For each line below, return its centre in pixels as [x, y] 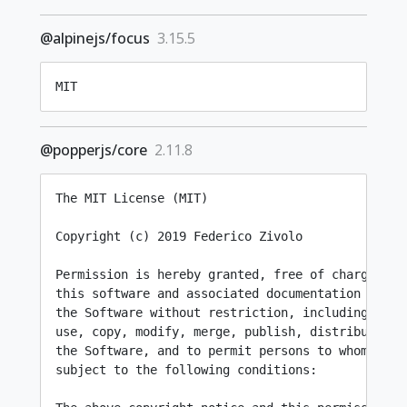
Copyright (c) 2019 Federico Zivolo [179, 236]
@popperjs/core [94, 150]
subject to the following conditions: [186, 370]
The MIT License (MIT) [132, 198]
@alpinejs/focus [95, 38]
